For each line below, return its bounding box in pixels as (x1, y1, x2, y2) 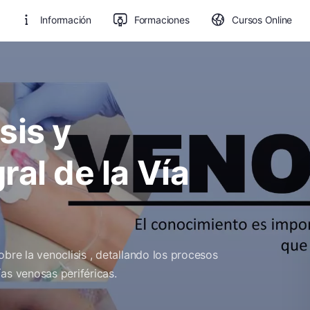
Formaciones (134, 14, 190, 26)
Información (39, 14, 91, 26)
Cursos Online (232, 14, 293, 26)
